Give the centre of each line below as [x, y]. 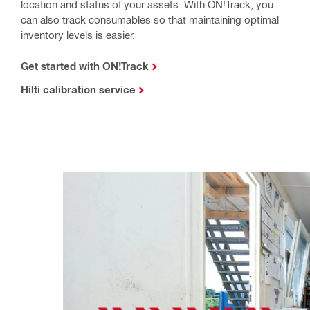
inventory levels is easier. [78, 34]
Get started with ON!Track [85, 65]
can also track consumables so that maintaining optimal [150, 19]
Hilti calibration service [78, 89]
